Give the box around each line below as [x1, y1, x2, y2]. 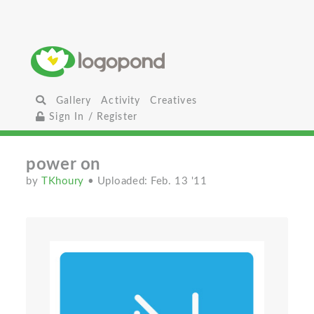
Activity [101, 95, 141, 106]
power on [26, 156, 101, 173]
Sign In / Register [46, 111, 138, 122]
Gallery [56, 95, 92, 106]
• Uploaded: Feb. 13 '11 [87, 176, 207, 186]
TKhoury [41, 176, 88, 186]
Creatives [150, 95, 197, 106]
